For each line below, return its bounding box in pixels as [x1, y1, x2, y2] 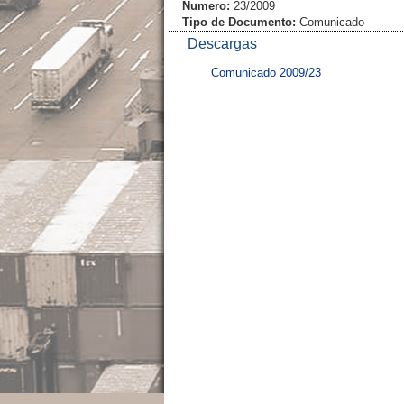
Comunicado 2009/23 [211, 66, 321, 80]
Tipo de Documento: [182, 15, 296, 30]
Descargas [188, 36, 257, 52]
